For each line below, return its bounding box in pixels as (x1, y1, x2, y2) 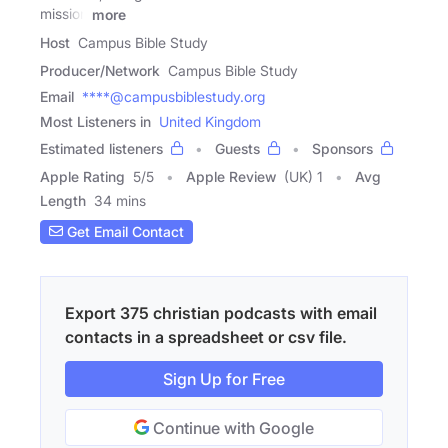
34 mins (94, 191, 146, 209)
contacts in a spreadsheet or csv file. (65, 326, 347, 347)
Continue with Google (149, 417, 314, 438)
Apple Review (186, 167, 276, 185)
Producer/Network (40, 61, 160, 79)
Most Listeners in (40, 112, 151, 130)
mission (40, 4, 88, 22)
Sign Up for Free (163, 368, 285, 389)
